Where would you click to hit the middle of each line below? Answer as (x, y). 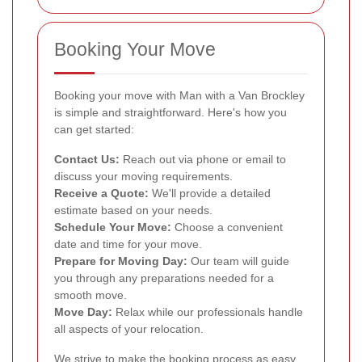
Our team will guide (238, 261)
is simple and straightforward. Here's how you (170, 112)
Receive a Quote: (101, 193)
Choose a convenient (227, 227)
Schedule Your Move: (113, 227)
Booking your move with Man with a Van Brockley (179, 95)
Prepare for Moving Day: (121, 261)
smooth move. (90, 295)
